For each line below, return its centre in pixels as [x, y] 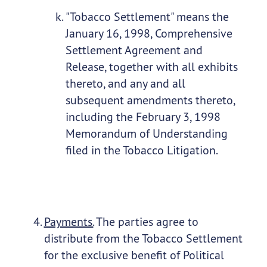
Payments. [69, 222]
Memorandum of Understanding [146, 133]
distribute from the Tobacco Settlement [143, 238]
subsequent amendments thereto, [150, 100]
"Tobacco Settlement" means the [147, 17]
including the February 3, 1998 [143, 117]
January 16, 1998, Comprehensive [149, 33]
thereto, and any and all [125, 83]
